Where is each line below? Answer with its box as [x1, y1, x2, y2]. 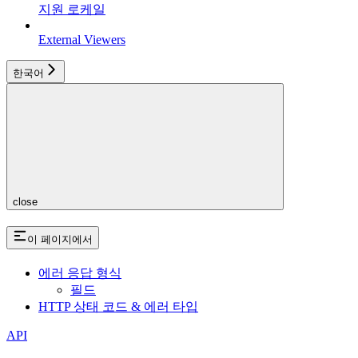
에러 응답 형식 [38, 265, 121, 280]
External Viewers [38, 33, 125, 47]
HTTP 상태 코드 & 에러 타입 [38, 299, 198, 313]
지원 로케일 [38, 2, 105, 17]
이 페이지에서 [27, 233, 93, 246]
